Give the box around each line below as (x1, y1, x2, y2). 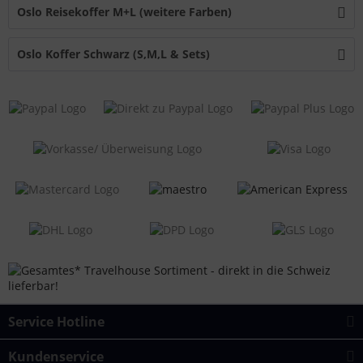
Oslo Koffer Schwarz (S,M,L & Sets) (17, 46, 210, 62)
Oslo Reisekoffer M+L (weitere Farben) (17, 4, 232, 19)
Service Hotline (8, 313, 105, 331)
